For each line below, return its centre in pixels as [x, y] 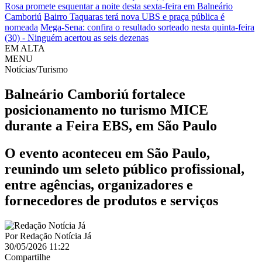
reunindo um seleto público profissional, [125, 169]
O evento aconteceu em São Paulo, [107, 153]
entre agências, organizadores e [99, 185]
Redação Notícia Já [54, 236]
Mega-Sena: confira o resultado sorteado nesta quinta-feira [147, 27]
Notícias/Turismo [36, 69]
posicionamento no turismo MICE [106, 110]
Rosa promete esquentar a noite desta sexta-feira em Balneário [119, 6]
